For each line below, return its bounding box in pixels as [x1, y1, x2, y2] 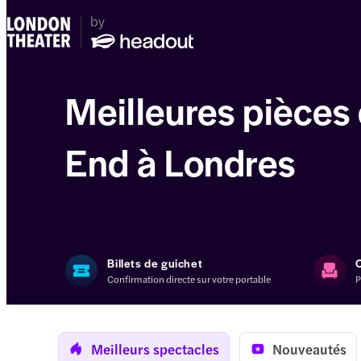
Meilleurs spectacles [91, 339, 219, 359]
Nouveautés [272, 339, 346, 359]
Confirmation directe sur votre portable [107, 272, 272, 286]
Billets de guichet [107, 255, 203, 271]
